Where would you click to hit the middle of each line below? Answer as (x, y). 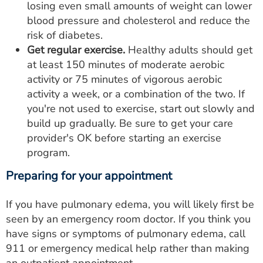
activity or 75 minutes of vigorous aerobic (124, 79)
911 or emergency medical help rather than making (128, 248)
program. (48, 153)
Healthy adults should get (189, 50)
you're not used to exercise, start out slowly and (141, 109)
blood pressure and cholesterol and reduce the (139, 21)
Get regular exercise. (76, 50)
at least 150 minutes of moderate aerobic (126, 65)
